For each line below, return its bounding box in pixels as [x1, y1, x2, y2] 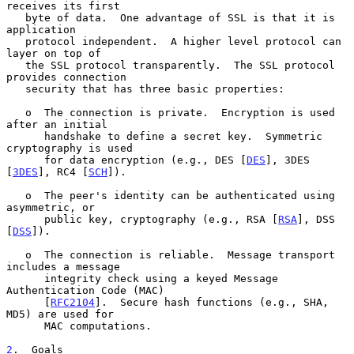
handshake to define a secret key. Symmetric [6, 130, 44, 142]
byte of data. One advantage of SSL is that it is [6, 11, 25, 24]
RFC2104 [51, 296, 95, 308]
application [6, 23, 76, 36]
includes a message [6, 260, 120, 273]
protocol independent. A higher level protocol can [6, 35, 25, 47]
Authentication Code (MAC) [6, 284, 164, 296]
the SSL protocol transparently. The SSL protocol [6, 58, 25, 71]
